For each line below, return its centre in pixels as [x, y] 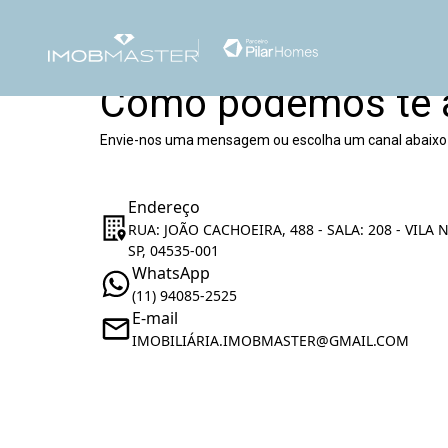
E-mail [155, 318]
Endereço [164, 207]
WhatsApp [171, 273]
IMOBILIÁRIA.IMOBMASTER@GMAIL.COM [270, 340]
